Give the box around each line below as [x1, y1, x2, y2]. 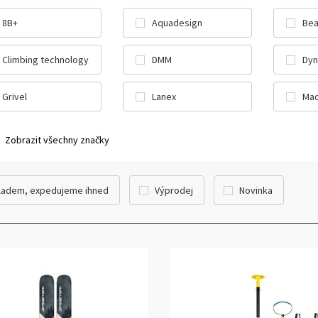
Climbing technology [1, 53, 89, 66]
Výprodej [154, 184, 193, 197]
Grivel [1, 90, 27, 103]
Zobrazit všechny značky [4, 133, 109, 146]
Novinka [238, 184, 273, 197]
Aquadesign [152, 16, 203, 29]
